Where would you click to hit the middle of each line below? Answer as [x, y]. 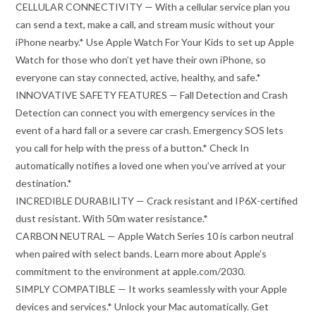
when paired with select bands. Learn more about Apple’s [141, 253]
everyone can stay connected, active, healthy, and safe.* [139, 77]
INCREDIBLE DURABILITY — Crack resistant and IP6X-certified [157, 200]
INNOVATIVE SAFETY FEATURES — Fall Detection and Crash [152, 95]
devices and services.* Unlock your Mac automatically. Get [142, 306]
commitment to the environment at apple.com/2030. [131, 271]
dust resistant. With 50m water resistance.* [112, 218]
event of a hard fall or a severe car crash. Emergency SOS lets [150, 130]
